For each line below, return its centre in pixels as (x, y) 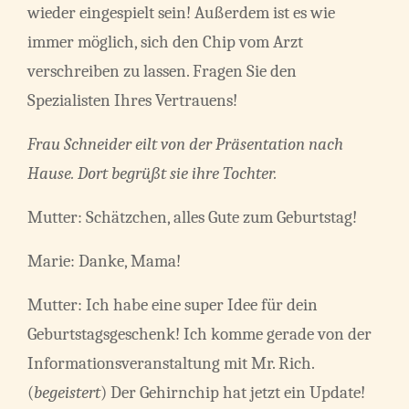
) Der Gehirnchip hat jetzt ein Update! (233, 393)
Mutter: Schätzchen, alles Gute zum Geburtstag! (192, 218)
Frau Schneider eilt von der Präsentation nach (185, 145)
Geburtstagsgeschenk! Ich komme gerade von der (199, 335)
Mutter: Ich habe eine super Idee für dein (173, 305)
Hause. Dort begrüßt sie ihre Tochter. (152, 174)
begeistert (67, 393)
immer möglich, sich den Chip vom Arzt (165, 42)
